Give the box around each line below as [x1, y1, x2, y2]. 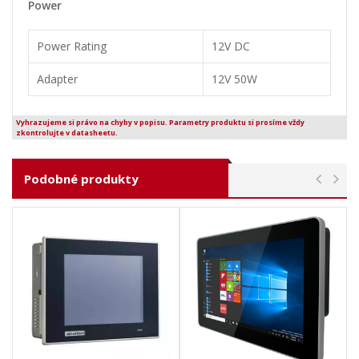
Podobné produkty [24, 171, 139, 188]
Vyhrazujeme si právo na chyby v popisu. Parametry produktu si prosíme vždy [16, 117, 305, 128]
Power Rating [37, 38, 107, 54]
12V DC [212, 38, 250, 54]
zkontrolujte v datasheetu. [16, 127, 118, 139]
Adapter [37, 71, 78, 87]
